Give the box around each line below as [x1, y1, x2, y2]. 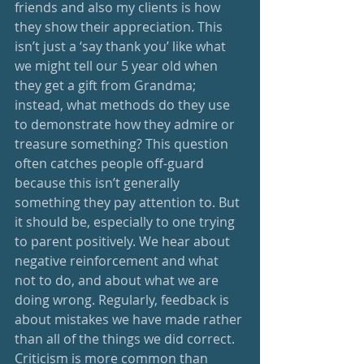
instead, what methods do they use [15, 95, 233, 114]
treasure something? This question [15, 134, 232, 153]
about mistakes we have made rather [15, 310, 245, 328]
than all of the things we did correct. [15, 329, 238, 348]
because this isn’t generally [15, 173, 183, 192]
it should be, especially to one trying [15, 212, 238, 231]
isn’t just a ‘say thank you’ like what [15, 37, 229, 55]
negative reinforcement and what [15, 251, 222, 270]
